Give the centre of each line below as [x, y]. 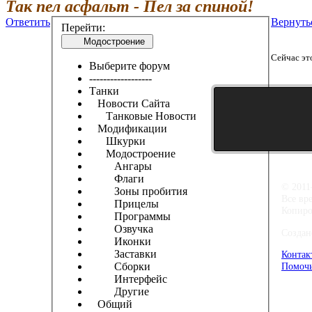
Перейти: [83, 27]
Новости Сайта [130, 103]
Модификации [128, 128]
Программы [130, 216]
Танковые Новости [143, 116]
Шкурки [117, 141]
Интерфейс [128, 279]
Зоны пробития [138, 191]
